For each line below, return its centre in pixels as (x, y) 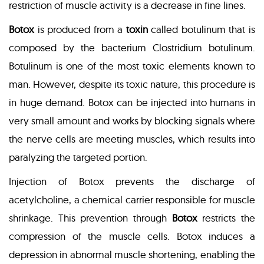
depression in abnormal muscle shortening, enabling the (132, 255)
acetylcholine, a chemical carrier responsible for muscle (132, 200)
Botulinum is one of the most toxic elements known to (132, 66)
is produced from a (80, 29)
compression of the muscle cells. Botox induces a (132, 236)
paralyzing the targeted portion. (78, 157)
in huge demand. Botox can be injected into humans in (132, 103)
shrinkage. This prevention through (90, 218)
